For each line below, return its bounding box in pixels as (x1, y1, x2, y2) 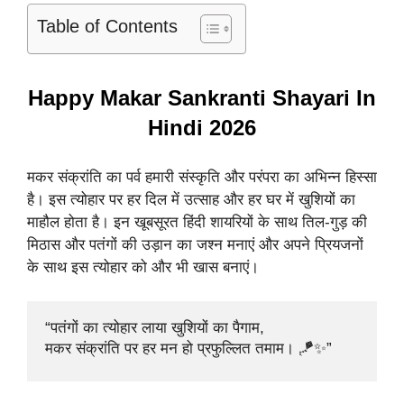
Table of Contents (37, 16, 178, 37)
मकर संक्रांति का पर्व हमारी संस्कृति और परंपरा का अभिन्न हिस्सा (27, 168, 377, 186)
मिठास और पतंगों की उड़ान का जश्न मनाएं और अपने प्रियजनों (27, 235, 363, 253)
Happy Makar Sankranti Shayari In (28, 86, 376, 111)
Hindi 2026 (148, 115, 256, 141)
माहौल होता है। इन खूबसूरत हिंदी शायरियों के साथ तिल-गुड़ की (27, 213, 367, 231)
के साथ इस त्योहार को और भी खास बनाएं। (27, 258, 259, 276)
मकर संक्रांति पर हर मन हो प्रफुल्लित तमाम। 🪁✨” (45, 340, 332, 358)
